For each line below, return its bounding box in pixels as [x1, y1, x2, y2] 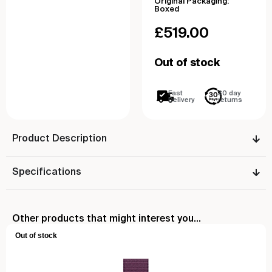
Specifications [12, 167, 81, 177]
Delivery [168, 97, 195, 104]
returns [218, 97, 243, 104]
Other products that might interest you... [12, 214, 201, 224]
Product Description [12, 134, 107, 144]
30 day [218, 90, 241, 97]
